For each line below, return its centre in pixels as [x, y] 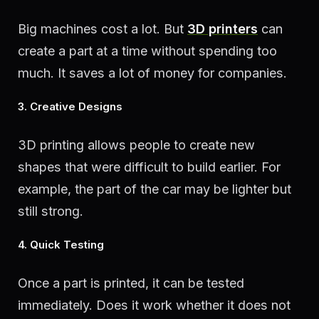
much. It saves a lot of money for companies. [152, 73]
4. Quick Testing [61, 244]
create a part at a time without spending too [147, 51]
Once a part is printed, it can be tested [131, 283]
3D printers [223, 29]
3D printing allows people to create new [136, 145]
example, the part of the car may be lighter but [155, 189]
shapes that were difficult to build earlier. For [149, 167]
